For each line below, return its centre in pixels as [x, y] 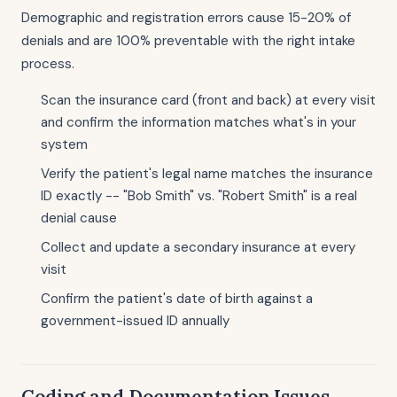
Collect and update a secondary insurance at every [198, 247]
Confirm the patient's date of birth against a [177, 299]
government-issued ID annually [135, 321]
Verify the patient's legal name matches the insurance [207, 174]
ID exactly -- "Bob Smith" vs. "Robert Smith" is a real [199, 196]
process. [48, 64]
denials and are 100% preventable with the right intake [188, 41]
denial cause [79, 218]
